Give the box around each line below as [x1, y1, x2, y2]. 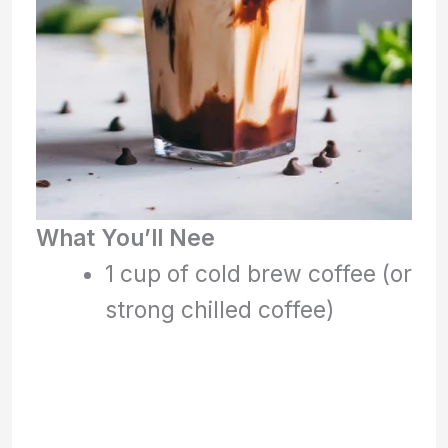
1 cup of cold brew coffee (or [104, 259, 412, 287]
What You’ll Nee [36, 223, 216, 251]
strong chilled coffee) [104, 295, 334, 323]
